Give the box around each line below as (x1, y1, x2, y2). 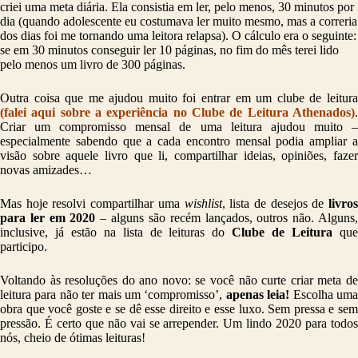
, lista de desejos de (221, 197, 324, 211)
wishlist (184, 197, 222, 211)
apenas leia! (225, 288, 290, 302)
